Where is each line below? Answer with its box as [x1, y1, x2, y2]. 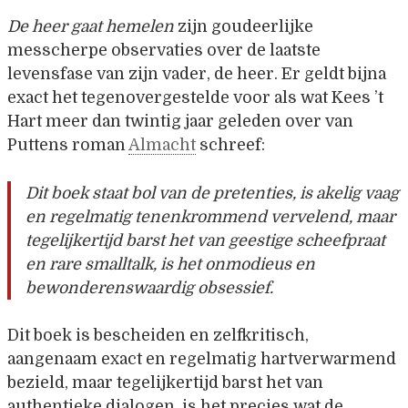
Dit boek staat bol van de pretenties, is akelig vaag [25, 183, 399, 202]
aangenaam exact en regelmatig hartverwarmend [7, 349, 396, 368]
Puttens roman [7, 136, 128, 155]
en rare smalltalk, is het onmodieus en [25, 254, 315, 273]
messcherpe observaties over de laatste [7, 41, 321, 60]
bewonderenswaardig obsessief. [25, 278, 273, 297]
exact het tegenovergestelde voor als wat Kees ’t [7, 88, 383, 107]
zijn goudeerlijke [174, 17, 313, 36]
